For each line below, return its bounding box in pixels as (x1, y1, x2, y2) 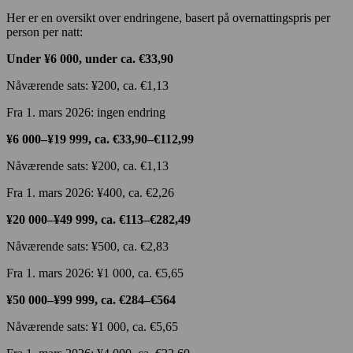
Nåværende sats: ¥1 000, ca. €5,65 (6, 320, 181, 334)
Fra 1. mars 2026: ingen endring (6, 106, 169, 120)
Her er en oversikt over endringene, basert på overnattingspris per (6, 11, 330, 25)
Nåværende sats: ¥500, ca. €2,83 (6, 240, 172, 254)
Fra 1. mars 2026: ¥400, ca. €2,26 (6, 186, 177, 200)
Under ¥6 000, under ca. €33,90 (6, 52, 173, 66)
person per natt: (6, 25, 86, 39)
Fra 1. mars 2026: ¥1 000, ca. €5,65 (6, 266, 187, 281)
